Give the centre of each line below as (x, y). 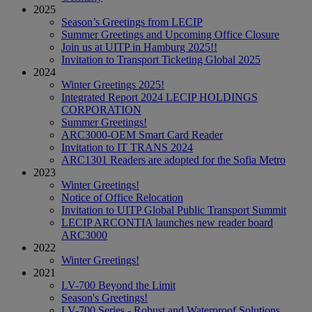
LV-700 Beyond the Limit (118, 285)
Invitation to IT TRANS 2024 (127, 147)
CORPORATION (101, 109)
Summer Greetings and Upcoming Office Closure (170, 34)
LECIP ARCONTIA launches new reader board (167, 222)
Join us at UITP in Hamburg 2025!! (139, 47)
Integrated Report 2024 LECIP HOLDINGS (159, 97)
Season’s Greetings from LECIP (132, 22)
